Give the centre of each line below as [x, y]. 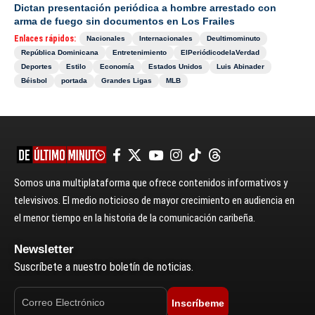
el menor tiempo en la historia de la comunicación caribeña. [135, 218]
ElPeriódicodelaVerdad [220, 53]
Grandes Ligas [127, 81]
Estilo [76, 67]
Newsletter [44, 250]
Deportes [37, 67]
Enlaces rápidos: [45, 39]
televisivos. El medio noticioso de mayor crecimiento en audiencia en [154, 201]
